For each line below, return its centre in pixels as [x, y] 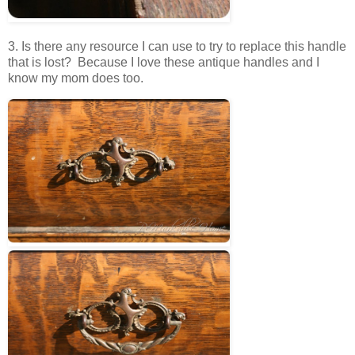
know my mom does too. [76, 78]
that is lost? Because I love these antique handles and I [164, 62]
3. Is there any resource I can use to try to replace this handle [177, 46]
